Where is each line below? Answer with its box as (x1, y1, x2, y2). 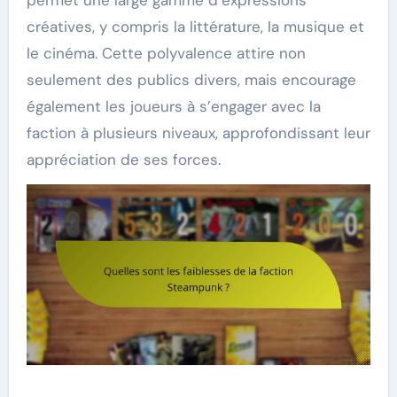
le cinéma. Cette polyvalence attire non (26, 43, 306, 64)
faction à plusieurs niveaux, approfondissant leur (26, 123, 370, 144)
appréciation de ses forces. (26, 150, 221, 170)
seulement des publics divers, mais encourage (26, 70, 356, 90)
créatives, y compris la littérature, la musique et (26, 17, 364, 37)
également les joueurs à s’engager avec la (26, 97, 321, 117)
